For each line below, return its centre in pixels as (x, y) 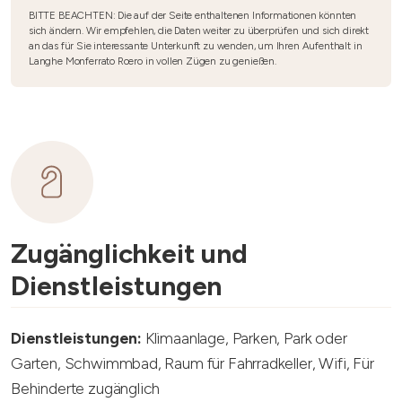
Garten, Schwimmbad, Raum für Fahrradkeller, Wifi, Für (192, 363)
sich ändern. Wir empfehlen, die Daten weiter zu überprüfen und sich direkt (199, 31)
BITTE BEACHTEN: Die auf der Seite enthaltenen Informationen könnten (193, 15)
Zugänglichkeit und (129, 253)
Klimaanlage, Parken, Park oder (245, 338)
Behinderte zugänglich (86, 388)
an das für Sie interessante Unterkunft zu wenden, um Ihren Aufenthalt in (196, 46)
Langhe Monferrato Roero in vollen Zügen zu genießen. (153, 61)
